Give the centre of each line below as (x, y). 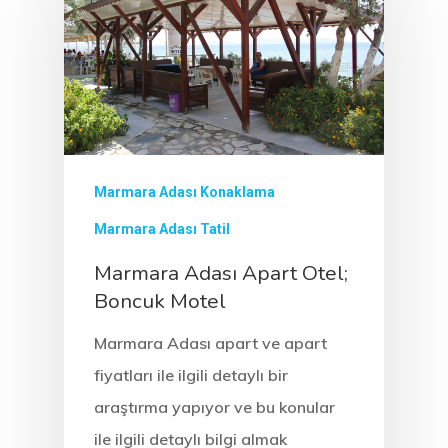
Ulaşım (305, 139)
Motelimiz (324, 39)
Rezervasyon (344, 239)
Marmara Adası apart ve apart (210, 342)
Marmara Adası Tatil (162, 228)
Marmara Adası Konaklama (184, 191)
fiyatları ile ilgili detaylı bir (191, 374)
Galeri (298, 339)
